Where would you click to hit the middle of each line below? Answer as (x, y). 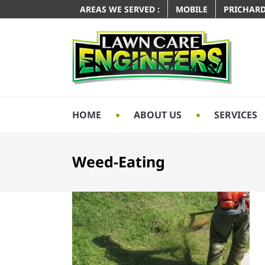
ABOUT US (158, 114)
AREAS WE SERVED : (120, 9)
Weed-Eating (119, 162)
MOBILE (192, 9)
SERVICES (236, 114)
